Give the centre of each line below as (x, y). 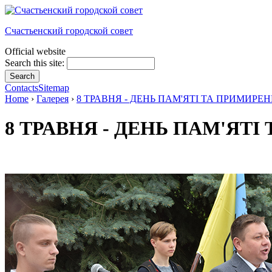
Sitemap (54, 88)
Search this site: (36, 63)
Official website (35, 51)
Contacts (22, 88)
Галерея (53, 99)
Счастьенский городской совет (69, 31)
